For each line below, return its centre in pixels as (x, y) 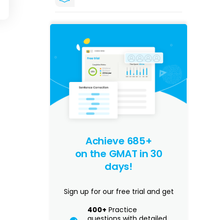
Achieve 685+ (119, 141)
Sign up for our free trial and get (119, 191)
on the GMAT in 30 (119, 153)
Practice (122, 209)
